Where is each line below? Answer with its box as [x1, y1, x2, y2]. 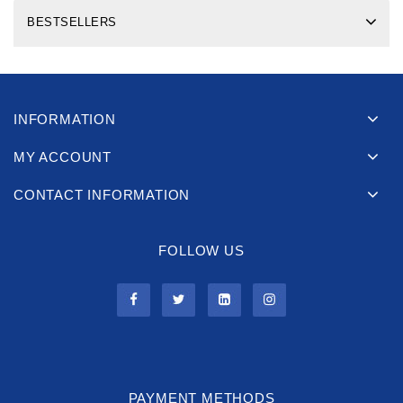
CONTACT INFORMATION [13, 187, 191, 203]
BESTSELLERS [27, 15, 117, 30]
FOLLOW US [158, 243, 245, 259]
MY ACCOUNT [13, 149, 112, 166]
